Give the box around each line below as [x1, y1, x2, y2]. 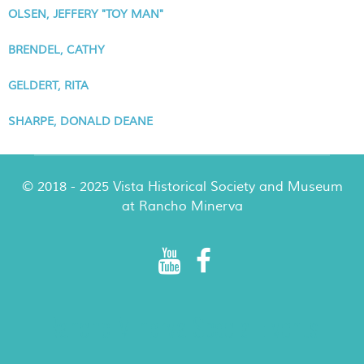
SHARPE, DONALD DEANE [8, 114, 153, 129]
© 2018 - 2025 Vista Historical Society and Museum [21, 178, 343, 195]
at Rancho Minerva [121, 197, 243, 214]
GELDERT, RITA [8, 78, 89, 93]
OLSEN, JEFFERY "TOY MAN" [8, 6, 163, 22]
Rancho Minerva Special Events [45, 307, 318, 346]
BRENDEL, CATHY [8, 42, 105, 58]
